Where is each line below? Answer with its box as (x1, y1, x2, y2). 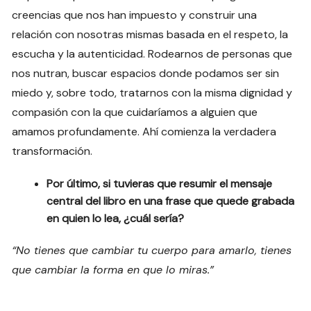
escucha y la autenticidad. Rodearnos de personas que (12, 46, 293, 61)
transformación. (12, 143, 93, 158)
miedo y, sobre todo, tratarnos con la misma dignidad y (12, 85, 293, 100)
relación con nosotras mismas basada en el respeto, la (12, 26, 289, 42)
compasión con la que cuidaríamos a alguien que (12, 104, 258, 119)
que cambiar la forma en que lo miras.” (12, 262, 215, 277)
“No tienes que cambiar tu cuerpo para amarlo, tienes (12, 242, 292, 258)
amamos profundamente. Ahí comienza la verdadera (12, 124, 277, 139)
